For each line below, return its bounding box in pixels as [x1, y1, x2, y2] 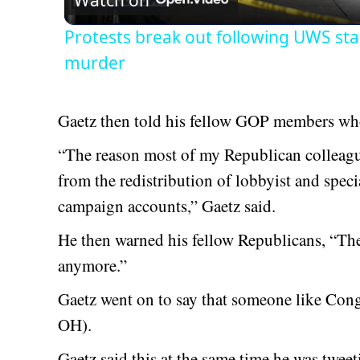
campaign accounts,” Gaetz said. [58, 194, 276, 218]
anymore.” [58, 254, 127, 277]
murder [64, 51, 126, 75]
